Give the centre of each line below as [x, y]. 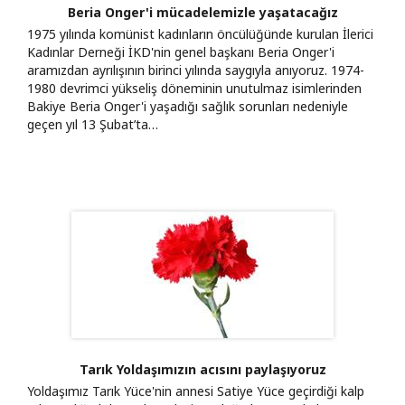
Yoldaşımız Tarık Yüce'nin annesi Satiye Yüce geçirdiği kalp [196, 391]
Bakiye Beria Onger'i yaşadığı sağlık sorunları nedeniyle [188, 106]
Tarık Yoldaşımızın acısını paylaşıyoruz [202, 369]
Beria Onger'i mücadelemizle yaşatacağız [202, 12]
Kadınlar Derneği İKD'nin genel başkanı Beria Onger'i [181, 52]
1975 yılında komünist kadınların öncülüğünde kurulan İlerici [200, 33]
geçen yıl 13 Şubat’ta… [93, 124]
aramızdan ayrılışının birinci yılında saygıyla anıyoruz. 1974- [196, 70]
